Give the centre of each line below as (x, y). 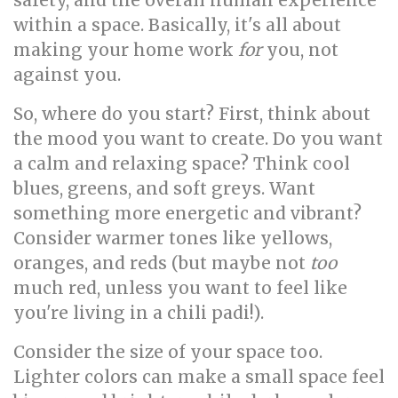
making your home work (126, 50)
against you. (67, 75)
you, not (300, 50)
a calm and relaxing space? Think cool (182, 163)
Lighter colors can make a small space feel (199, 377)
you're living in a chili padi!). (139, 313)
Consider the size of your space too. (168, 352)
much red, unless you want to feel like (180, 288)
